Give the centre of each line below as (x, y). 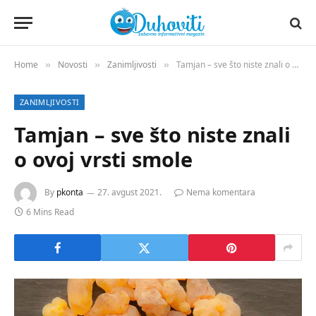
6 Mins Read (50, 212)
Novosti (73, 65)
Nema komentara (221, 193)
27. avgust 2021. (129, 193)
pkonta (70, 193)
